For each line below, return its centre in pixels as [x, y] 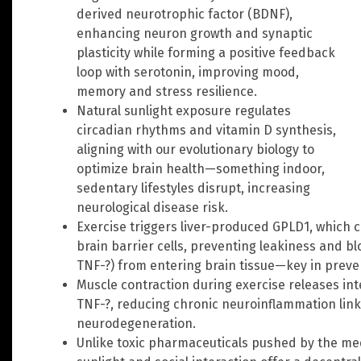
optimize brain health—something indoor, [201, 168]
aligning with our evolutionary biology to [195, 149]
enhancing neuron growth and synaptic [195, 33]
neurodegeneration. [136, 323]
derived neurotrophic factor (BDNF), [185, 14]
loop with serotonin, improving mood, [188, 72]
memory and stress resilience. [167, 91]
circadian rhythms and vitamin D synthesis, [206, 130]
